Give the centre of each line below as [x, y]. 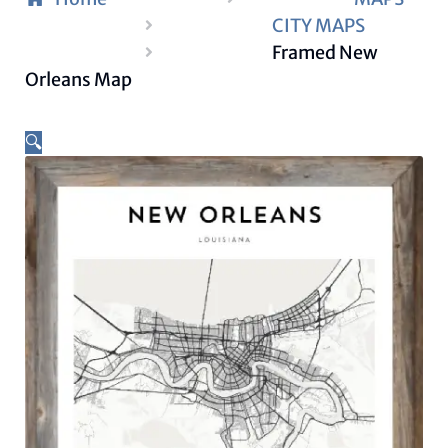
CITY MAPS [319, 25]
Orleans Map [79, 79]
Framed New [325, 52]
